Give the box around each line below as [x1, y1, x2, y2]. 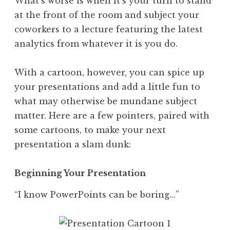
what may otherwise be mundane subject [14, 95, 197, 106]
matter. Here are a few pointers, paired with [14, 110, 209, 121]
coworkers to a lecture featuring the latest [14, 24, 203, 34]
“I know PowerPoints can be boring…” [14, 189, 179, 200]
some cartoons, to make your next [14, 124, 166, 135]
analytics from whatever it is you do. [14, 38, 178, 49]
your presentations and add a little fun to [14, 81, 200, 92]
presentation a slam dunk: [14, 139, 131, 149]
